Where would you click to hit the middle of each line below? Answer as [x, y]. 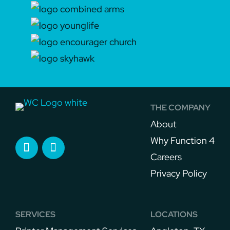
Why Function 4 [183, 140]
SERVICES [35, 214]
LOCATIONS [174, 214]
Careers [166, 157]
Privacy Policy [179, 173]
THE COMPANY [181, 108]
